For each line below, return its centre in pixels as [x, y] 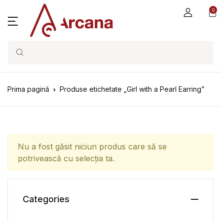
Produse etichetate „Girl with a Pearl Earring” [132, 89]
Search [21, 58]
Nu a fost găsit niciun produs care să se [92, 147]
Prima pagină [28, 89]
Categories [46, 199]
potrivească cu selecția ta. [66, 158]
